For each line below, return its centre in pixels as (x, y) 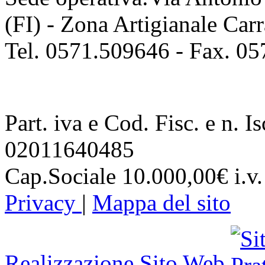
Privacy (43, 203)
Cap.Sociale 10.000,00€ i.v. (134, 176)
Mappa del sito (161, 203)
